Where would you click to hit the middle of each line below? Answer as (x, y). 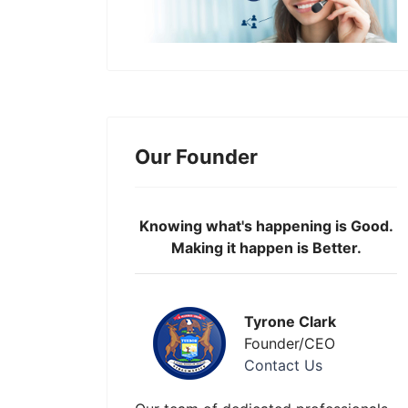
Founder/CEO (290, 343)
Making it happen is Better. (266, 248)
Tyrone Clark (290, 321)
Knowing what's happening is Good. (266, 226)
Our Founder (196, 157)
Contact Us (283, 365)
